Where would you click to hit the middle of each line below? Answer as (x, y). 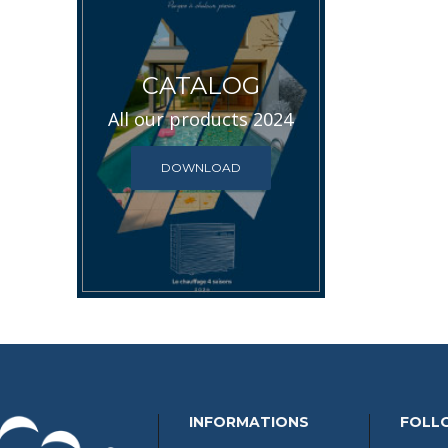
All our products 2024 (201, 118)
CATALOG (200, 85)
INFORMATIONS (248, 422)
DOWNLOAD (200, 167)
